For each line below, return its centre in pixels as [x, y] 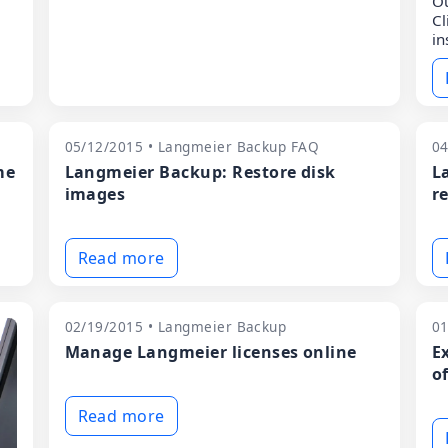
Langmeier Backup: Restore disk [200, 172]
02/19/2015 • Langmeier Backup [175, 326]
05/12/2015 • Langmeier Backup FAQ [192, 146]
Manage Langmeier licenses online [210, 352]
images [95, 194]
